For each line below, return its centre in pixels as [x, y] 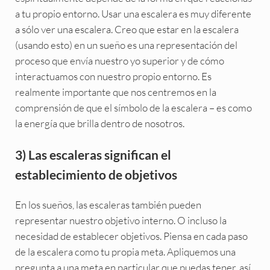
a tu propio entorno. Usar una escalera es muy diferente [133, 14]
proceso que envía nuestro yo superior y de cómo [119, 61]
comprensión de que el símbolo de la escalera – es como [133, 108]
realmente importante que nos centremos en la [115, 92]
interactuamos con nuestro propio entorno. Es [113, 77]
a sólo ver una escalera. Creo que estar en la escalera [127, 30]
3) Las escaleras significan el [93, 154]
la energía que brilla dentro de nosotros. [99, 124]
